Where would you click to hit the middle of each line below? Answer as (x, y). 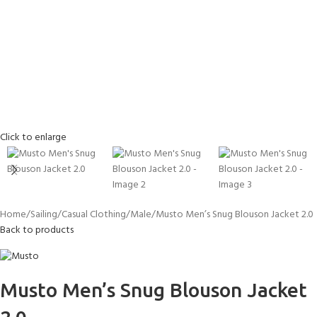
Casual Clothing (94, 215)
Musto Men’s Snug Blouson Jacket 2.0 (235, 215)
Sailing (44, 215)
